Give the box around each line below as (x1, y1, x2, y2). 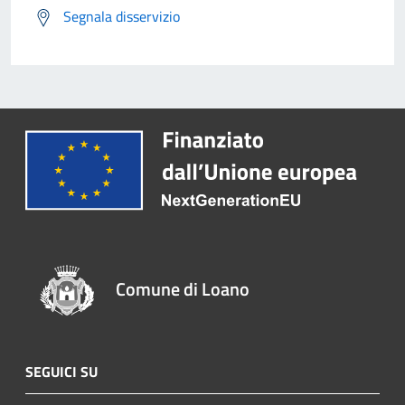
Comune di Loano (116, 274, 250, 303)
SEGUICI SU (25, 360, 98, 382)
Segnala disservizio (63, 5, 180, 28)
